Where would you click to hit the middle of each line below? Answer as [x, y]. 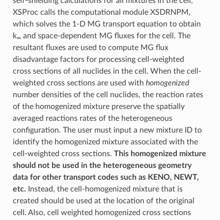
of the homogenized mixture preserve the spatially [98, 106]
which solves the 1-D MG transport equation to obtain [107, 24]
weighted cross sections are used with [79, 83]
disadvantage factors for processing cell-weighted [98, 59]
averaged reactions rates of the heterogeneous [92, 118]
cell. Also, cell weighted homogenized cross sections [102, 212]
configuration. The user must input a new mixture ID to [107, 130]
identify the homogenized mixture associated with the [105, 142]
